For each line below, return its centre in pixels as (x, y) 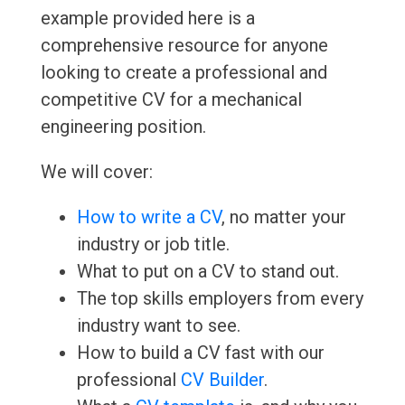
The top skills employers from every (220, 299)
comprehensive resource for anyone (184, 46)
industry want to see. (158, 326)
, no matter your (283, 217)
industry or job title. (153, 245)
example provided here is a (147, 19)
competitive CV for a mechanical (171, 100)
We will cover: (96, 172)
